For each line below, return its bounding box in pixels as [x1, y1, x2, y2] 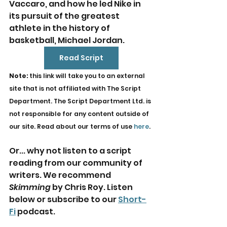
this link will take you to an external [29, 71, 146, 80]
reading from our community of [9, 157, 144, 169]
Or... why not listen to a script [9, 144, 133, 157]
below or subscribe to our [9, 193, 118, 205]
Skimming [9, 181, 51, 193]
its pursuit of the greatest [9, 10, 121, 22]
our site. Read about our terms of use [9, 122, 134, 131]
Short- [118, 193, 146, 205]
